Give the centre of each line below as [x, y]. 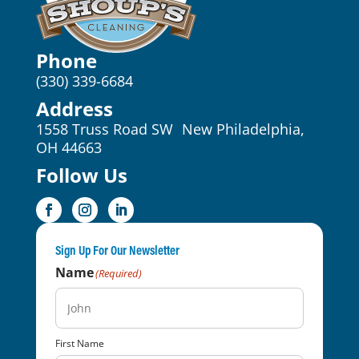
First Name [79, 343]
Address [74, 108]
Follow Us [81, 175]
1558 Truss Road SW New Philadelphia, [170, 129]
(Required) [118, 273]
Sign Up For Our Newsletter [117, 250]
